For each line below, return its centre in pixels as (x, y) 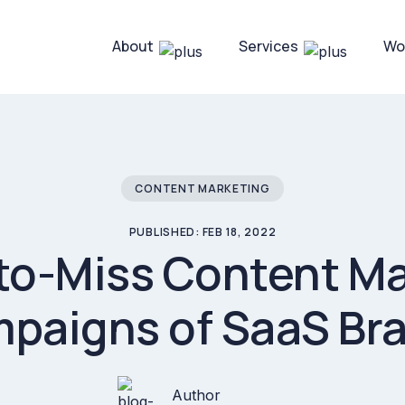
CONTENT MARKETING (202, 188)
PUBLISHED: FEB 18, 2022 (202, 232)
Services (268, 46)
